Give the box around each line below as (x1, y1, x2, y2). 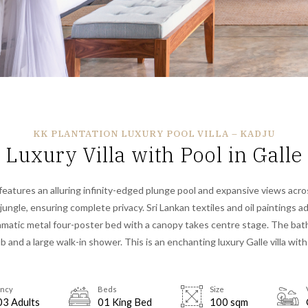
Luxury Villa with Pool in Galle (5, 142, 302, 168)
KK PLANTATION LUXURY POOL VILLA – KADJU (33, 127, 275, 140)
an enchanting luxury (155, 236, 246, 247)
